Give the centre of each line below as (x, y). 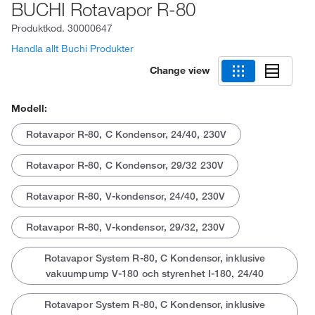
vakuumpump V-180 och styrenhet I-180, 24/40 (155, 274)
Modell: (29, 108)
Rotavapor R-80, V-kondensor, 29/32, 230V (126, 227)
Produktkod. (39, 28)
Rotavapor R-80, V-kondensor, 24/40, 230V (126, 196)
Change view (180, 70)
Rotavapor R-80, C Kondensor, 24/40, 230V (126, 134)
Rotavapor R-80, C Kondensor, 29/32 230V (125, 165)
